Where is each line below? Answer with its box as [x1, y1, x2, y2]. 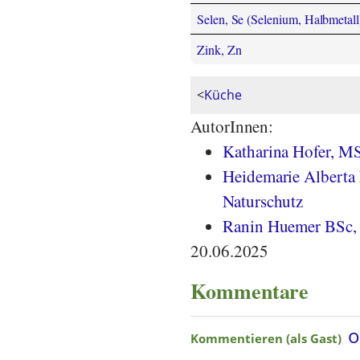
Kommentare [190, 275, 309, 306]
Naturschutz [223, 190, 304, 213]
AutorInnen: [190, 115, 274, 138]
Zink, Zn [197, 41, 242, 59]
